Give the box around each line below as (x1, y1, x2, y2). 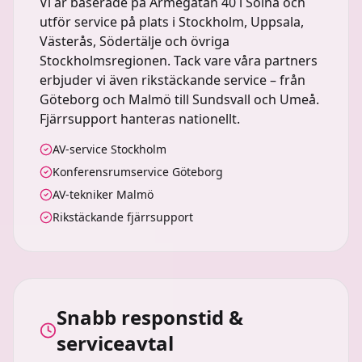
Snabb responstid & (56, 304, 243, 330)
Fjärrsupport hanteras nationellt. (40, 110, 240, 128)
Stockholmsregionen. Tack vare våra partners (40, 52, 318, 69)
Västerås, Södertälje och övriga (40, 32, 229, 50)
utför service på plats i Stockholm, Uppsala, (40, 13, 304, 31)
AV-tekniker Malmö (53, 187, 154, 202)
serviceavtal (56, 330, 174, 356)
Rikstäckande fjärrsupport (53, 209, 193, 225)
